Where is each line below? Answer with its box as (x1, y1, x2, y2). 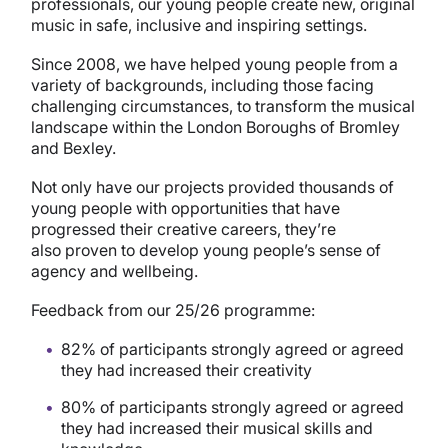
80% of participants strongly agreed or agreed (61, 396, 405, 417)
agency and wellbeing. (31, 260, 203, 281)
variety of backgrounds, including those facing (31, 74, 375, 95)
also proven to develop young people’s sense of (31, 239, 382, 260)
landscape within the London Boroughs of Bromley (31, 116, 401, 137)
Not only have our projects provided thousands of (31, 176, 395, 197)
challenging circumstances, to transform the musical (31, 95, 416, 116)
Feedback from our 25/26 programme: (31, 299, 316, 320)
